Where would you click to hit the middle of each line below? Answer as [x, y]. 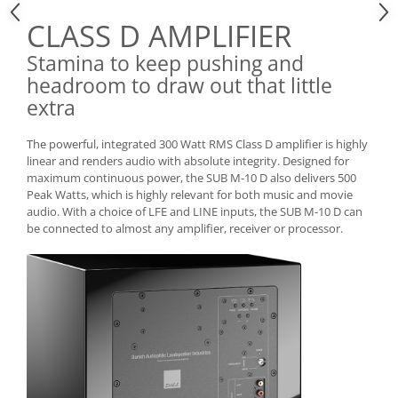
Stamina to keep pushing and [165, 64]
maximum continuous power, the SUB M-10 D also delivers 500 [191, 178]
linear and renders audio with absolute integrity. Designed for [188, 161]
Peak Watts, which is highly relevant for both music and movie [190, 195]
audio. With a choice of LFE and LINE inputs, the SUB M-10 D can [195, 212]
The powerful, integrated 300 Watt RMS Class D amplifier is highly [197, 144]
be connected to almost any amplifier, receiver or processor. [185, 229]
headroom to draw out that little [179, 86]
